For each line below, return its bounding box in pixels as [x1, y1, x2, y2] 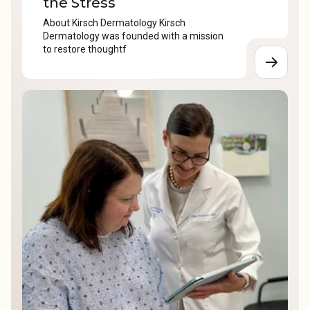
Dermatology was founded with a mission [43, 30, 224, 42]
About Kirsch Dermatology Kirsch [43, 17, 185, 28]
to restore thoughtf [43, 43, 127, 55]
